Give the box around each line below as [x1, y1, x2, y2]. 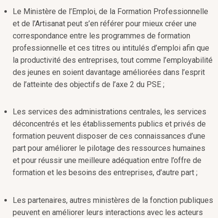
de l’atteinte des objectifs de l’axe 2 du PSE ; [13, 80, 164, 90]
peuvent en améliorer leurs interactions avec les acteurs [13, 207, 203, 217]
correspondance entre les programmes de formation [13, 31, 190, 41]
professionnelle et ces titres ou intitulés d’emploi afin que [13, 43, 209, 53]
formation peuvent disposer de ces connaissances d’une [13, 131, 205, 141]
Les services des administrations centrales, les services [13, 107, 206, 117]
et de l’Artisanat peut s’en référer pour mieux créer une [13, 19, 197, 29]
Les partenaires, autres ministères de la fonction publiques [13, 195, 213, 205]
